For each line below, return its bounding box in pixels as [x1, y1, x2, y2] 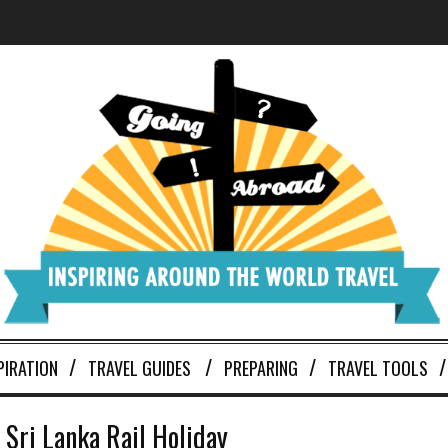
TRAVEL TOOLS [327, 355, 428, 382]
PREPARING [223, 355, 298, 382]
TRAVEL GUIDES [87, 355, 191, 382]
